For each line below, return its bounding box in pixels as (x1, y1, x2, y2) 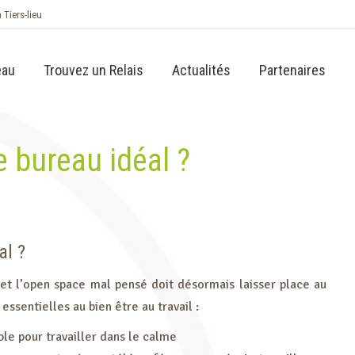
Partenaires (258, 61, 326, 78)
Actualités (171, 61, 231, 78)
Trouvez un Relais (43, 61, 143, 78)
